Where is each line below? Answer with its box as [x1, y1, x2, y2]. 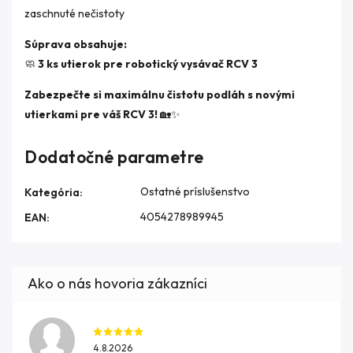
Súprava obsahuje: [24, 36, 127, 51]
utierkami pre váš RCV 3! [24, 106, 158, 121]
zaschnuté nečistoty [24, 6, 124, 20]
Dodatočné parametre [24, 146, 204, 167]
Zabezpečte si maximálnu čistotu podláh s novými [24, 87, 295, 102]
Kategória [24, 184, 80, 199]
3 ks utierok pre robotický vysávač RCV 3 [38, 56, 258, 71]
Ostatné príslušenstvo [140, 184, 250, 199]
